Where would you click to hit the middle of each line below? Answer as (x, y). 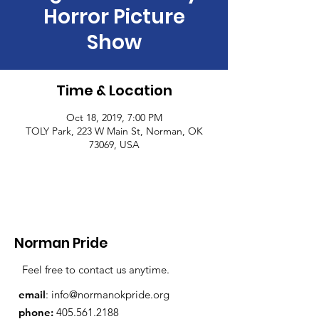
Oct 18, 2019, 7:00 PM (114, 117)
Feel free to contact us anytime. (96, 270)
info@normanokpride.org (110, 294)
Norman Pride (61, 243)
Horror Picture (114, 17)
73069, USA (114, 145)
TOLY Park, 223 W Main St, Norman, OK (114, 131)
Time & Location (114, 90)
